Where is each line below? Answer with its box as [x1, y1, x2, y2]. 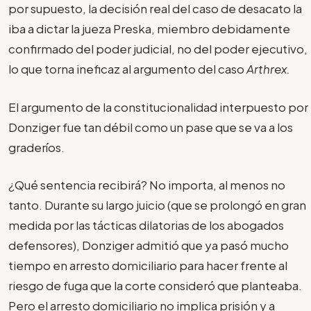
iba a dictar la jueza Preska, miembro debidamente [8, 21, 290, 37]
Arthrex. [246, 61, 290, 77]
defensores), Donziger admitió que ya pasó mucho [8, 237, 289, 253]
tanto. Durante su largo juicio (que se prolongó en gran [8, 197, 306, 213]
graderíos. [8, 139, 65, 155]
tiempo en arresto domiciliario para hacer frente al [8, 258, 287, 274]
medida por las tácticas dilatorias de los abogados [8, 217, 284, 233]
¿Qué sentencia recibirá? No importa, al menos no [8, 177, 285, 193]
